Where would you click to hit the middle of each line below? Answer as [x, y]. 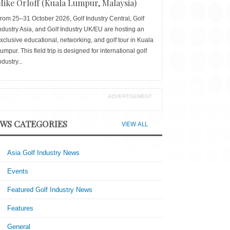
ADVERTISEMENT [130, 96]
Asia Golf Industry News [44, 153]
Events [18, 171]
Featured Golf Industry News [50, 190]
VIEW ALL [135, 124]
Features [21, 208]
